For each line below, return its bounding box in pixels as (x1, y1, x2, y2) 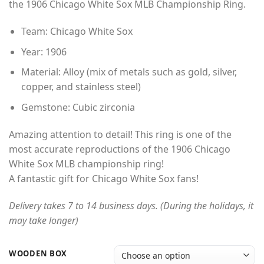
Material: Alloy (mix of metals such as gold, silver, (21, 65, 237, 79)
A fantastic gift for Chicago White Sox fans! (9, 171, 199, 185)
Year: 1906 (21, 45, 67, 58)
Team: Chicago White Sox (21, 25, 133, 38)
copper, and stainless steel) (21, 80, 141, 94)
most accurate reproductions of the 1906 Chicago (9, 142, 230, 156)
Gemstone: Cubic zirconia (21, 101, 135, 114)
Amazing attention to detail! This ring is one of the (9, 127, 232, 141)
